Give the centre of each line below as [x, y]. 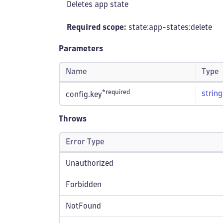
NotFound [83, 206]
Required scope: [97, 27]
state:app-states [158, 27]
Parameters [81, 49]
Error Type [85, 142]
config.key [84, 95]
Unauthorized [90, 163]
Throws [73, 119]
